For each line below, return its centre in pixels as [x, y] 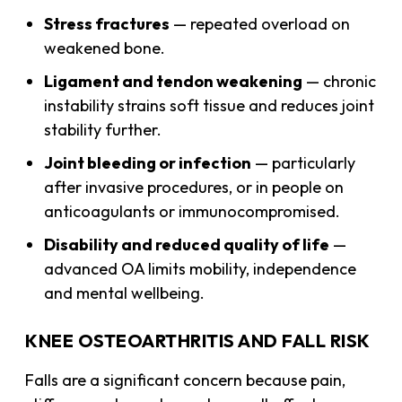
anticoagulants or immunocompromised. [192, 211]
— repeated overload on [260, 23]
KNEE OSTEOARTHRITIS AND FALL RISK [198, 340]
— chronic [340, 81]
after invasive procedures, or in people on [194, 187]
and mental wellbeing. [125, 293]
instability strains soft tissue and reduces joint [210, 105]
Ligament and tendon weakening [174, 81]
